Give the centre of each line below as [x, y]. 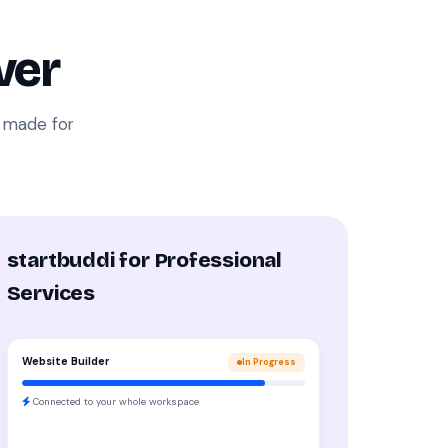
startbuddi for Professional [144, 260]
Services [50, 293]
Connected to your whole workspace [114, 401]
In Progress [268, 361]
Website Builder [65, 361]
